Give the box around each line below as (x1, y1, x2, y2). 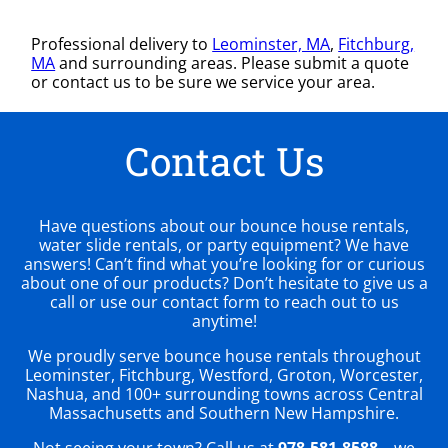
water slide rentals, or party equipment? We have (39, 233, 409, 256)
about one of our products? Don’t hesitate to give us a (20, 271, 428, 294)
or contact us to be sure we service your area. (31, 70, 376, 93)
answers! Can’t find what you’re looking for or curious (23, 252, 425, 275)
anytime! (191, 309, 257, 332)
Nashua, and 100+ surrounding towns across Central (25, 382, 423, 405)
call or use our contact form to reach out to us (49, 290, 399, 313)
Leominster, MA (212, 32, 331, 55)
